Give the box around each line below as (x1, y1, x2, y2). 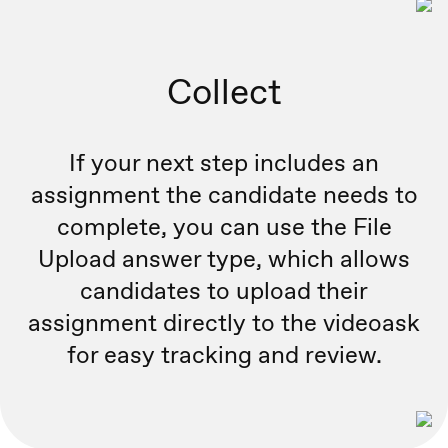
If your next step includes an (69, 147, 379, 179)
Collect (166, 67, 282, 116)
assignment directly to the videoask (28, 307, 420, 339)
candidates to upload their (80, 275, 368, 307)
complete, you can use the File (56, 211, 392, 243)
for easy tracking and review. (66, 339, 382, 371)
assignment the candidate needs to (30, 179, 418, 211)
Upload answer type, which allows (38, 243, 410, 275)
